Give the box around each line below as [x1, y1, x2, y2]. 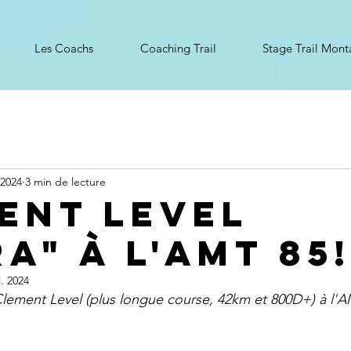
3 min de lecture [25, 174, 106, 189]
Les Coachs [34, 41, 93, 56]
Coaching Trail [139, 41, 216, 56]
